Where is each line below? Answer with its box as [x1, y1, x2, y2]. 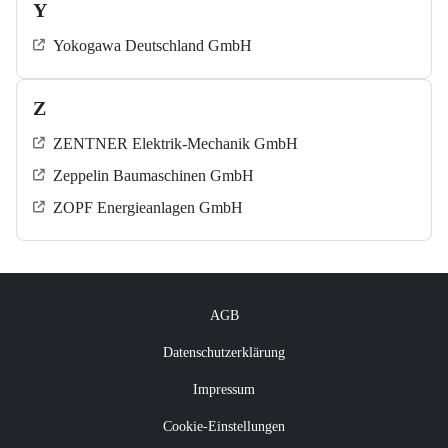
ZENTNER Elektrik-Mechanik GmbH [53, 135, 298, 153]
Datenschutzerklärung [163, 345, 285, 361]
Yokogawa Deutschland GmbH [53, 37, 252, 55]
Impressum [193, 382, 255, 398]
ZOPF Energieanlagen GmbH [53, 199, 243, 217]
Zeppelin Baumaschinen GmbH [53, 167, 254, 185]
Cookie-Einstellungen [163, 419, 285, 435]
